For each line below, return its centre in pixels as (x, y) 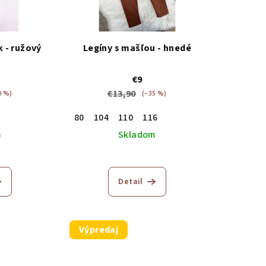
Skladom (137, 135)
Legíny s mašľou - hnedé (137, 48)
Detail (131, 182)
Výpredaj (99, 230)
